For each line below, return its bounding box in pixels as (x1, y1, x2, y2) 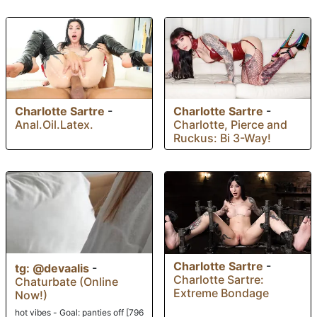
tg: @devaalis (15, 261, 89, 276)
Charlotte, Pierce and (173, 117, 287, 132)
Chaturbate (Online (15, 275, 118, 289)
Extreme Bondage (173, 286, 269, 301)
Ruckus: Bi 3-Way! (173, 131, 271, 146)
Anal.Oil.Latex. (15, 117, 93, 132)
